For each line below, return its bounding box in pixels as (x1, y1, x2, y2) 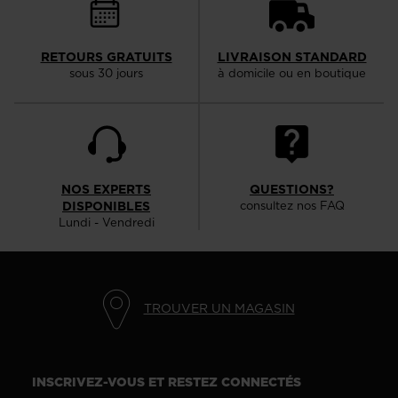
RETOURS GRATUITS (40, 48, 172, 67)
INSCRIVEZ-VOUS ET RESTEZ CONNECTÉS (32, 372, 301, 391)
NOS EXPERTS (61, 179, 151, 198)
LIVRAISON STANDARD (217, 48, 367, 67)
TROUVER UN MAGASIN (143, 299, 295, 318)
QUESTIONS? (250, 179, 334, 198)
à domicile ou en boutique (218, 65, 366, 82)
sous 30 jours (69, 65, 143, 82)
